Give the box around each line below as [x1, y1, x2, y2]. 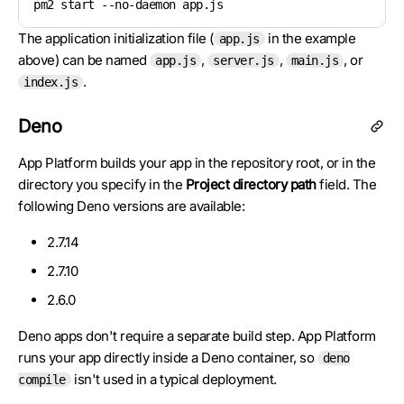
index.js [23, 75, 78, 89]
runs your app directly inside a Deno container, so [18, 349, 317, 366]
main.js [290, 53, 338, 68]
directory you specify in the [18, 176, 186, 193]
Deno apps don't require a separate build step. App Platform [18, 327, 376, 344]
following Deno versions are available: [18, 197, 244, 215]
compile [18, 372, 66, 387]
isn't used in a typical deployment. [70, 371, 277, 388]
